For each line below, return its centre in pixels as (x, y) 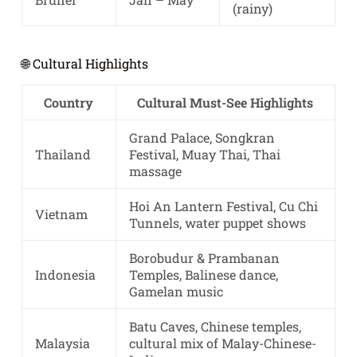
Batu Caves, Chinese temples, (215, 327)
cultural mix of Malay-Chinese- (222, 343)
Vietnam (61, 214)
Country (69, 103)
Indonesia (65, 275)
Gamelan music (176, 292)
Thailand (63, 155)
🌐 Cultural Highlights (84, 64)
